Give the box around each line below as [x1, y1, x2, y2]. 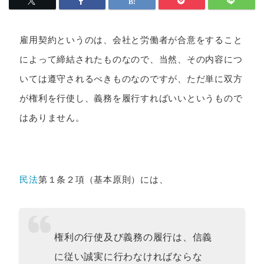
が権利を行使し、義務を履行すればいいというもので [19, 93, 243, 104]
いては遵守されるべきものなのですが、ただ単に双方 [19, 74, 243, 84]
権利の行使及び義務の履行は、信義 [54, 232, 213, 242]
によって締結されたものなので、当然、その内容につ [19, 54, 243, 65]
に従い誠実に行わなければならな [54, 251, 203, 262]
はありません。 [19, 113, 85, 123]
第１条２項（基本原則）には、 [38, 174, 169, 185]
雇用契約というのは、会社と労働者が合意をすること [19, 35, 243, 45]
